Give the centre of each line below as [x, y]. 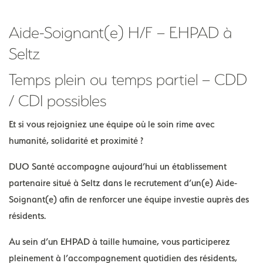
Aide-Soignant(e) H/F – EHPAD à [120, 32]
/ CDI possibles [58, 100]
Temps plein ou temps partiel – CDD [128, 79]
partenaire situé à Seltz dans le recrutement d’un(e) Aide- [123, 183]
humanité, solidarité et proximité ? [76, 140]
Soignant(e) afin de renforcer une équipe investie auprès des [129, 199]
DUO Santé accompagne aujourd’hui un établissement [118, 166]
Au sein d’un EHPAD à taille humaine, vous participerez [119, 241]
